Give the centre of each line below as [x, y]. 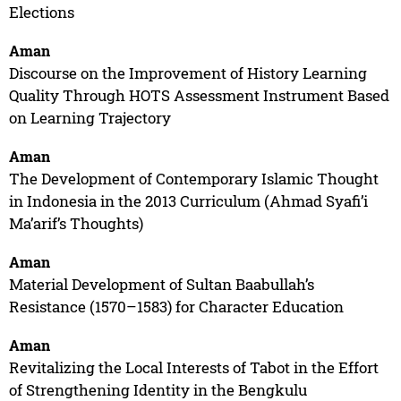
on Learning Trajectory [90, 117]
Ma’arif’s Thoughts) [76, 223]
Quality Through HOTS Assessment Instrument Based [199, 95]
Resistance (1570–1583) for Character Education [176, 306]
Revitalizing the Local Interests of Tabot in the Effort [193, 367]
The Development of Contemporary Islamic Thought [193, 178]
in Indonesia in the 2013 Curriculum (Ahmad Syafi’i [188, 200]
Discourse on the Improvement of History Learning [188, 73]
